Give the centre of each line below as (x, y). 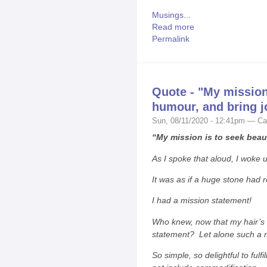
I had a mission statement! (202, 201)
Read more (173, 27)
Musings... (171, 15)
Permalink (171, 39)
